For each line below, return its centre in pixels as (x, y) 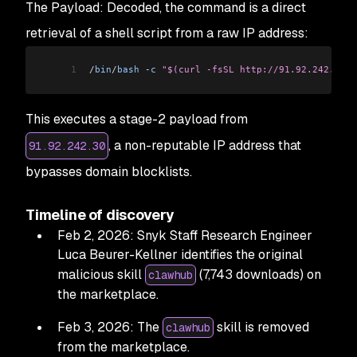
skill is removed (261, 327)
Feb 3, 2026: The (110, 327)
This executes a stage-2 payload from (137, 119)
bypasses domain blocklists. (109, 171)
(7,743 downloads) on (259, 274)
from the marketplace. (124, 347)
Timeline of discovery (100, 214)
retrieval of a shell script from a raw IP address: (167, 33)
